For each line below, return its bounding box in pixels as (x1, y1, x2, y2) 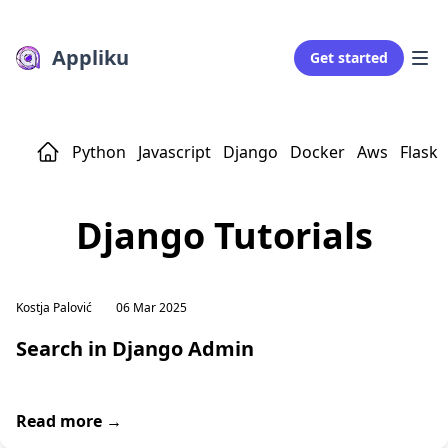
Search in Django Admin (16, 335, 254, 362)
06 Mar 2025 (116, 299, 187, 316)
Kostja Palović (16, 299, 92, 316)
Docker (290, 141, 345, 163)
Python (72, 141, 126, 163)
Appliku (52, 44, 130, 71)
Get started (310, 48, 388, 67)
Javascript (138, 141, 211, 163)
